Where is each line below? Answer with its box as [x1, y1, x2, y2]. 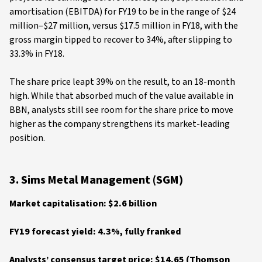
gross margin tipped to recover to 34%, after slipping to [9, 33, 232, 46]
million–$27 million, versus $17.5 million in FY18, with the [9, 19, 238, 32]
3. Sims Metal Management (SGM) [9, 172, 183, 188]
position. [9, 132, 45, 144]
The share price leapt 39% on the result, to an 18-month [9, 75, 235, 88]
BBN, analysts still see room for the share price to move [9, 104, 233, 116]
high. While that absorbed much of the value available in [9, 89, 233, 102]
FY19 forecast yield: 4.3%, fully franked [9, 225, 181, 238]
